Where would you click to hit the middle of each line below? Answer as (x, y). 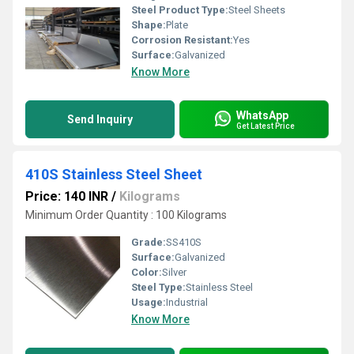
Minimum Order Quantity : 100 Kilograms (126, 215)
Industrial (187, 302)
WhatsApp (262, 115)
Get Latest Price (265, 126)
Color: (147, 272)
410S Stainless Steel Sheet (114, 174)
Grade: (149, 242)
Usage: (149, 302)
